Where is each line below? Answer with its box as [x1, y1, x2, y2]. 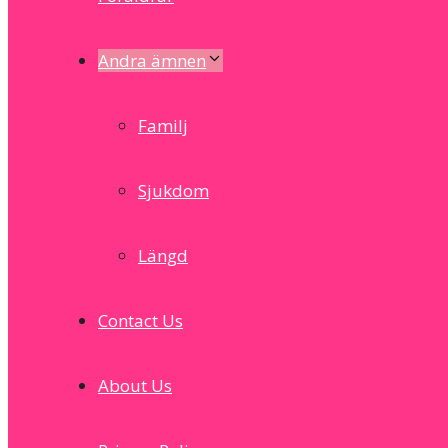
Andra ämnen [98, 49, 206, 72]
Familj [138, 114, 188, 137]
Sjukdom [138, 179, 209, 202]
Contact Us [98, 309, 183, 332]
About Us [98, 374, 172, 397]
